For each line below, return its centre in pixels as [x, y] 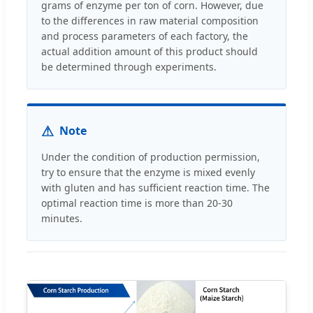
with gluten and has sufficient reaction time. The [155, 187]
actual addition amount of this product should [150, 51]
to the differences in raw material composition [150, 20]
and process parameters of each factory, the [145, 36]
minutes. [62, 218]
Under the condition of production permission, [151, 156]
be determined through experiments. [129, 66]
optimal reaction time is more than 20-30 [137, 203]
